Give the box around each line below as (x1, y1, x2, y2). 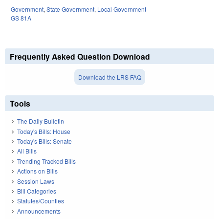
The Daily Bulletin (17, 117, 64, 126)
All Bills (17, 147, 37, 155)
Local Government (97, 4, 146, 13)
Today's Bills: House (17, 127, 70, 135)
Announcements (17, 206, 61, 215)
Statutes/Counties (17, 197, 64, 205)
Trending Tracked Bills (17, 156, 76, 165)
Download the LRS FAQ (78, 72, 141, 81)
